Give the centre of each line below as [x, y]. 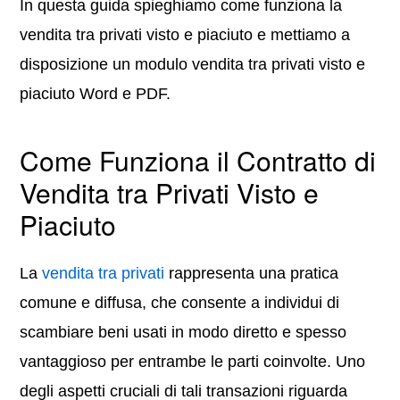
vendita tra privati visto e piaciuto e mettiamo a [185, 35]
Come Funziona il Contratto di [198, 160]
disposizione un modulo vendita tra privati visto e [193, 64]
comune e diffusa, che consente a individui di [180, 303]
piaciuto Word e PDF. [96, 94]
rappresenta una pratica [252, 273]
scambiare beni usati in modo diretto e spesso [183, 332]
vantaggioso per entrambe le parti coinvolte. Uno [193, 362]
